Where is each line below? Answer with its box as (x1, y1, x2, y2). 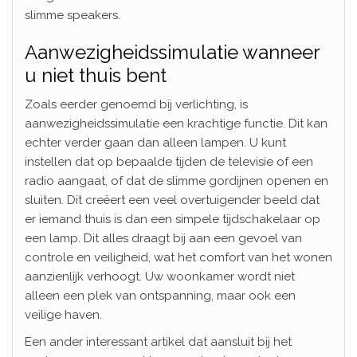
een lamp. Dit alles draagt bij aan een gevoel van (25, 230, 302, 245)
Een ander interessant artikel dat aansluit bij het (25, 334, 292, 349)
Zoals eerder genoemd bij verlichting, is (25, 96, 248, 112)
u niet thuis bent (25, 63, 167, 87)
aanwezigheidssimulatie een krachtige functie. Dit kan (25, 116, 328, 131)
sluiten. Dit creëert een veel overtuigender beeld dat (25, 192, 320, 207)
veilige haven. (25, 307, 102, 322)
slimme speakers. (25, 7, 120, 22)
